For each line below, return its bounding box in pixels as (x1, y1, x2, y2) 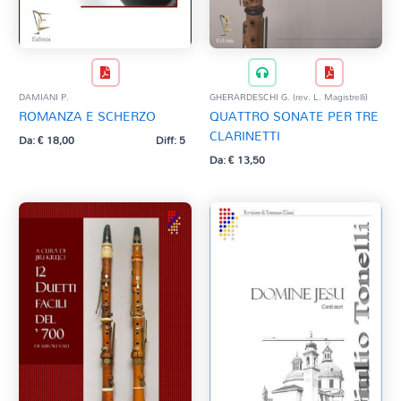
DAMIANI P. (19, 88, 70, 107)
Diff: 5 (156, 128, 185, 150)
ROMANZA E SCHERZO (19, 104, 157, 129)
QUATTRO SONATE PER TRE (209, 104, 379, 129)
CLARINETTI (209, 124, 280, 149)
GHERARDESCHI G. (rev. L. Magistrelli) (209, 88, 368, 107)
